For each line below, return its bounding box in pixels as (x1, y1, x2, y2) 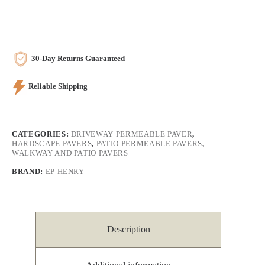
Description (106, 224, 150, 235)
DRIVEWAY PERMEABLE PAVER (70, 129, 193, 138)
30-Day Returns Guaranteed (30, 54, 125, 63)
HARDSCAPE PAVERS (12, 138, 92, 148)
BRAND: (12, 166, 46, 176)
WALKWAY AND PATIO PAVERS (12, 148, 128, 157)
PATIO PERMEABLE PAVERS (96, 138, 203, 148)
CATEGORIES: (12, 129, 71, 138)
